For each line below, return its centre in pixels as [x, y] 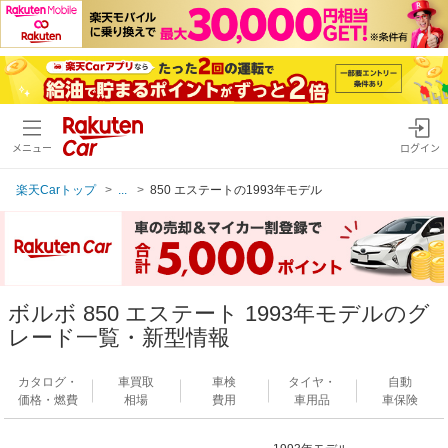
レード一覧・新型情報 [119, 337]
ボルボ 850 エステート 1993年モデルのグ [219, 313]
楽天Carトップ [56, 189]
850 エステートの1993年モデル [236, 189]
